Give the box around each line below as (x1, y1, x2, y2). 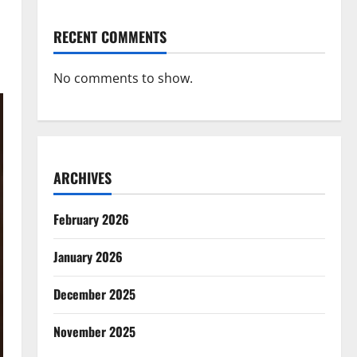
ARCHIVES (53, 167, 112, 188)
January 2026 (53, 247, 123, 266)
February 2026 (53, 210, 129, 229)
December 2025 (53, 284, 135, 304)
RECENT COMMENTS (53, 26, 167, 47)
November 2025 (53, 322, 135, 341)
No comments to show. (53, 69, 193, 87)
